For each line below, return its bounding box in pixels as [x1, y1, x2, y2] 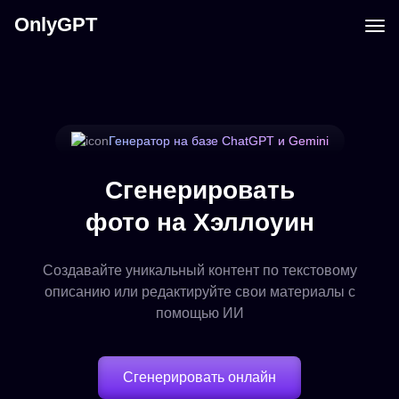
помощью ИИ [155, 305, 244, 321]
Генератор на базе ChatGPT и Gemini [108, 134, 329, 148]
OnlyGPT [14, 13, 97, 36]
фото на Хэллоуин [85, 208, 314, 236]
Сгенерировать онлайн [123, 370, 276, 385]
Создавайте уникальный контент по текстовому [42, 263, 357, 278]
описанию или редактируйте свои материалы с [44, 284, 355, 299]
